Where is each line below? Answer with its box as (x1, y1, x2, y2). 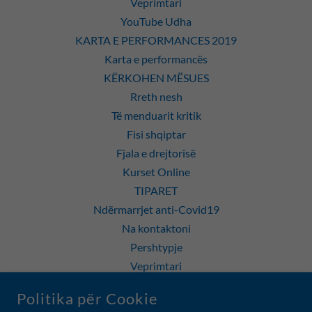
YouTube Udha (120, 15, 192, 28)
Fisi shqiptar (126, 127, 186, 141)
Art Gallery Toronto (109, 297, 203, 310)
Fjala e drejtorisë (116, 146, 196, 159)
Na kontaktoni (121, 221, 191, 235)
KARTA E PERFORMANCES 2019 (75, 33, 237, 47)
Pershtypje (130, 240, 182, 253)
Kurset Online (122, 165, 190, 178)
